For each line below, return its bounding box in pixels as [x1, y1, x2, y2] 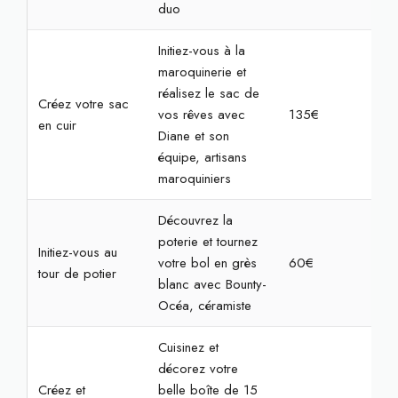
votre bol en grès [157, 253, 257, 273]
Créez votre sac [37, 94, 129, 114]
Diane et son [157, 126, 229, 146]
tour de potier [37, 264, 116, 283]
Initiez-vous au [37, 243, 117, 262]
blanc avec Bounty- [157, 275, 267, 294]
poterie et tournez [157, 232, 258, 251]
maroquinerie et [157, 62, 246, 82]
